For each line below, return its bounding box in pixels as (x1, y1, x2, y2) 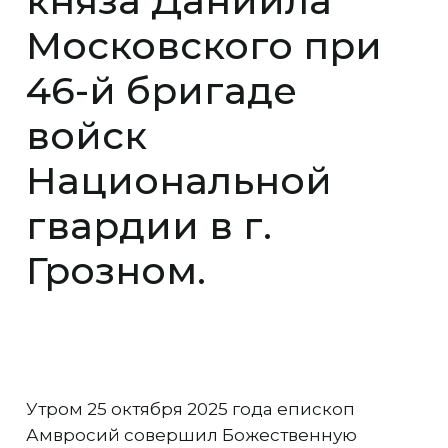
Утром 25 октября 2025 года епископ (25, 398, 355, 419)
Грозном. (25, 247, 206, 294)
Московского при (25, 22, 382, 69)
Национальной (25, 157, 332, 204)
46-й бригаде (25, 67, 297, 114)
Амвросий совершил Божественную (25, 424, 357, 445)
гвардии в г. (25, 202, 272, 249)
